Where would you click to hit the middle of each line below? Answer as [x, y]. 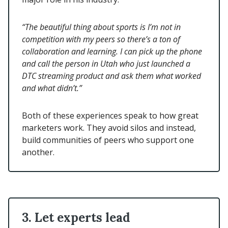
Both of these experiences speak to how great [110, 116]
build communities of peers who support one [108, 140]
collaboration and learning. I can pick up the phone [112, 52]
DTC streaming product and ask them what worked [111, 76]
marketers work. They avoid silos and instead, [109, 128]
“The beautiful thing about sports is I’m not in [101, 27]
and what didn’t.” [53, 88]
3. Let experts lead [76, 218]
